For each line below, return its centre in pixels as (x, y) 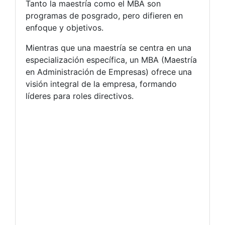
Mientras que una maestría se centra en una (108, 47)
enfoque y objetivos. (65, 27)
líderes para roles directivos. (80, 96)
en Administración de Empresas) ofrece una (109, 72)
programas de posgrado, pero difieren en (104, 15)
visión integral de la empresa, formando (101, 84)
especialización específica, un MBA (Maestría (111, 60)
